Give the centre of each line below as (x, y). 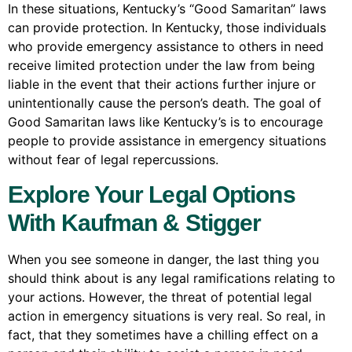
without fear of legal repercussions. (113, 160)
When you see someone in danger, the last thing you (163, 259)
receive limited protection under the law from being (161, 66)
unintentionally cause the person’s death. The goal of (165, 103)
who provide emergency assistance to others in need (166, 47)
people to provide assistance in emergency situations (167, 141)
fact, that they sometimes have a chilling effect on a (163, 334)
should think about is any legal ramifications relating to (172, 278)
